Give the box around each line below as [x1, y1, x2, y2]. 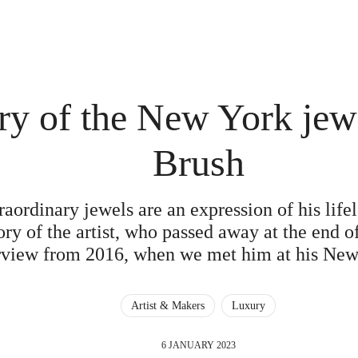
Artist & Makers [131, 300, 205, 312]
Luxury [232, 300, 266, 312]
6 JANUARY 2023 [161, 340, 236, 351]
